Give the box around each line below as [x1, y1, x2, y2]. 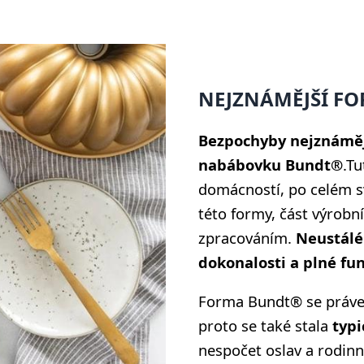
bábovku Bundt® [217, 154, 343, 175]
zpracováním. [198, 227, 296, 248]
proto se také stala [198, 315, 332, 336]
